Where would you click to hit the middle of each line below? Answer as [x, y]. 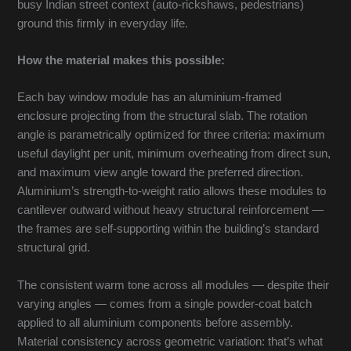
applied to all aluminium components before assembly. [156, 322]
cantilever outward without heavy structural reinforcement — [171, 210]
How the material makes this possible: [121, 60]
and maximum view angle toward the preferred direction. [161, 173]
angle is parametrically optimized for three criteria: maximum [172, 135]
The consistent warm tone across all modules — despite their [174, 285]
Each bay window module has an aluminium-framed [150, 98]
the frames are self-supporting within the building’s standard [168, 229]
